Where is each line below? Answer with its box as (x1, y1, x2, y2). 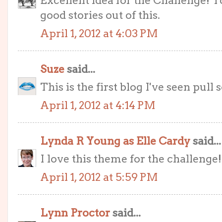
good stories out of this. (40, 8, 160, 22)
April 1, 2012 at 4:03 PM (40, 27, 158, 40)
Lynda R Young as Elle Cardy (40, 134, 190, 147)
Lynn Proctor (40, 206, 110, 219)
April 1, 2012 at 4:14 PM (40, 99, 156, 111)
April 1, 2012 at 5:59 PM (40, 170, 158, 183)
